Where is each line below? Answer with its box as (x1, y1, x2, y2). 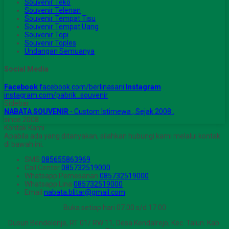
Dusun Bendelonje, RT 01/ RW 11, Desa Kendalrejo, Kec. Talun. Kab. (8, 218, 221, 227)
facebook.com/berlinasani (39, 82, 124, 91)
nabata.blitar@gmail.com (44, 188, 125, 196)
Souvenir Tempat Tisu (25, 14, 96, 23)
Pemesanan (59, 171, 98, 180)
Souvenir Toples (25, 39, 76, 48)
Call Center (25, 163, 61, 172)
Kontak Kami (4, 123, 44, 132)
